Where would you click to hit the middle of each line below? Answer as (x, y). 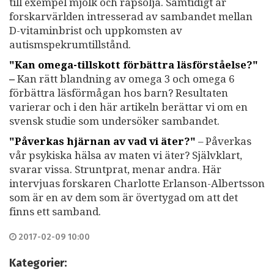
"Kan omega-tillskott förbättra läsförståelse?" (134, 65)
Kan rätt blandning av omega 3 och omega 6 (126, 79)
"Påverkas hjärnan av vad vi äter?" (102, 142)
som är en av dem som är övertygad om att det (124, 198)
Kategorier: (39, 263)
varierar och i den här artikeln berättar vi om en (128, 107)
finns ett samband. (55, 212)
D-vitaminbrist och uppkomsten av (96, 31)
